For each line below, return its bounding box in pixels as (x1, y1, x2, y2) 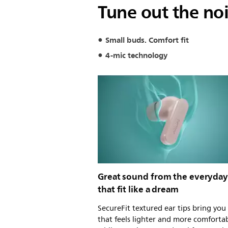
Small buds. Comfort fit (105, 34, 189, 47)
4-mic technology (105, 48, 167, 62)
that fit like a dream (98, 181, 179, 197)
